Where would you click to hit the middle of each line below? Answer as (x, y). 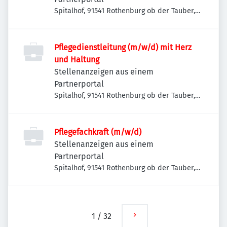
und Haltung (77, 60)
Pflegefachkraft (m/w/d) (98, 132)
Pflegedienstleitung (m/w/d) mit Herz (123, 47)
